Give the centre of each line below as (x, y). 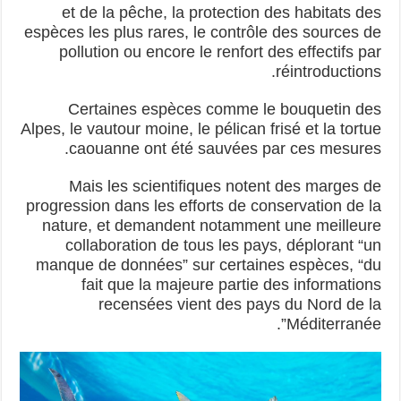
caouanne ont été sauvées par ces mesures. (226, 149)
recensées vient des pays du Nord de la (241, 304)
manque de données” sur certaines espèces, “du (210, 265)
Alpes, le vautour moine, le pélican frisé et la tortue (202, 129)
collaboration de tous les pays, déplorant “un (225, 245)
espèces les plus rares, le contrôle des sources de (204, 32)
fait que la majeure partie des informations (233, 285)
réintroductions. (330, 72)
